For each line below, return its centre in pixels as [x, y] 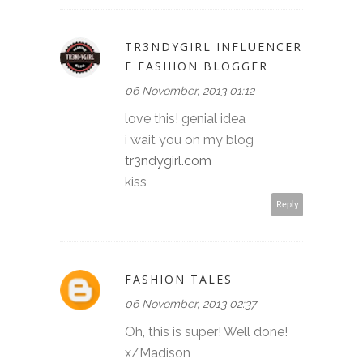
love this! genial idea [185, 118]
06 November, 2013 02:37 [190, 303]
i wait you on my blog [189, 139]
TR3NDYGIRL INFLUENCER [214, 46]
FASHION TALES [179, 279]
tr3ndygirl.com [168, 160]
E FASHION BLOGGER [196, 66]
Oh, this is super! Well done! [206, 331]
